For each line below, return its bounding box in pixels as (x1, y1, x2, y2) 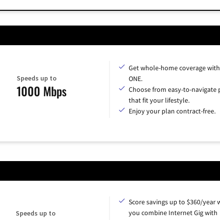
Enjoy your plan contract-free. (129, 106, 216, 115)
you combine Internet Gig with (129, 208, 218, 217)
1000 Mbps (16, 82, 67, 100)
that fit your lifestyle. (129, 95, 190, 105)
